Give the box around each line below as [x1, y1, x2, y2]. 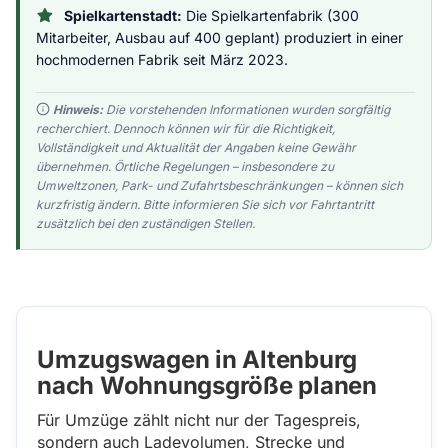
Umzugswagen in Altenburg [37, 345, 358, 374]
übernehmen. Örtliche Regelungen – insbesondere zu [36, 159, 334, 174]
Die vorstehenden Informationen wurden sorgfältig [103, 102, 390, 117]
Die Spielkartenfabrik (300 [181, 7, 359, 24]
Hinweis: [53, 102, 103, 117]
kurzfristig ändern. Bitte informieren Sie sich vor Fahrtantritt [36, 197, 374, 212]
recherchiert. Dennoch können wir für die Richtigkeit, [36, 121, 335, 136]
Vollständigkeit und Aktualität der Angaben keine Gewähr [36, 140, 356, 155]
